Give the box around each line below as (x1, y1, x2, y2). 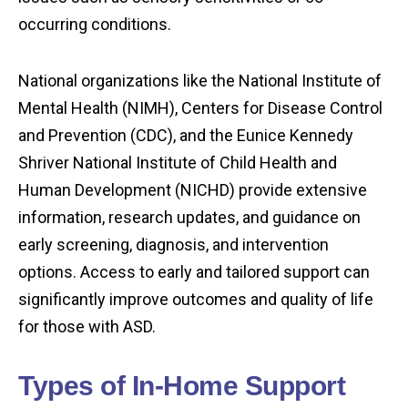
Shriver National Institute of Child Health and (18, 153, 337, 173)
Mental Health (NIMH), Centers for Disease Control (18, 98, 382, 118)
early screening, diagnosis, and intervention (18, 235, 329, 255)
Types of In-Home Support (18, 371, 345, 402)
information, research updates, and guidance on (18, 208, 361, 228)
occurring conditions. (18, 15, 171, 35)
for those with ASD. (18, 317, 156, 337)
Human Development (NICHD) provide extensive (18, 180, 367, 200)
